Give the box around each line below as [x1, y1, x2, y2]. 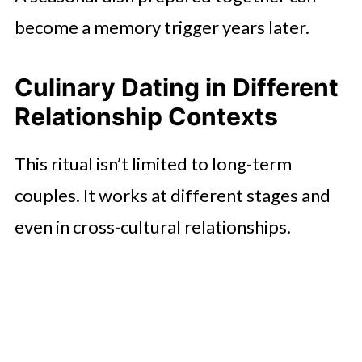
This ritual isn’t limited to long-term [14, 152, 292, 175]
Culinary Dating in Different [14, 72, 339, 102]
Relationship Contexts [14, 101, 278, 131]
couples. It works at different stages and [14, 183, 330, 206]
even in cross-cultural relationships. [14, 215, 291, 238]
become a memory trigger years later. [14, 15, 313, 38]
